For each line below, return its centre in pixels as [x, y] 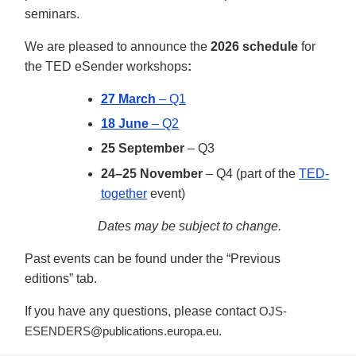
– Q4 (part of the [252, 173]
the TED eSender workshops [106, 66]
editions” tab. [61, 278]
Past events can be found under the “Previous [153, 258]
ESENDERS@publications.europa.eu [122, 331]
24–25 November [153, 173]
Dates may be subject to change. [175, 226]
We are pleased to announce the [118, 46]
